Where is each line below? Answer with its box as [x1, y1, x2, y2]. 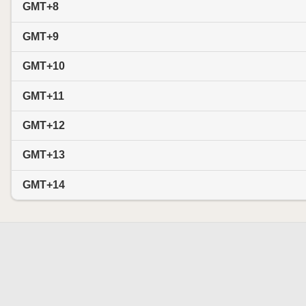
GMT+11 [23, 89, 64, 102]
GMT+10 [23, 60, 65, 72]
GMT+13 [23, 149, 65, 161]
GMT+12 [23, 119, 65, 131]
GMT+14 [23, 178, 65, 191]
